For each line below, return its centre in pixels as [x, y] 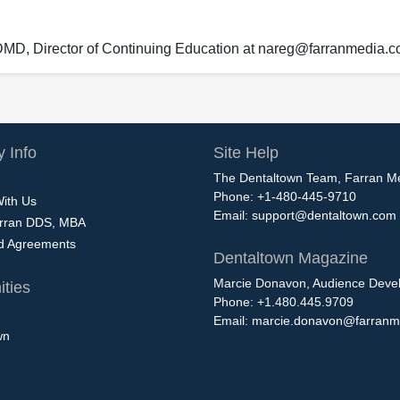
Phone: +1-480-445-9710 [285, 196]
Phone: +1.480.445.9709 [283, 301]
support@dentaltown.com [324, 215]
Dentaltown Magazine [291, 258]
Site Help [246, 152]
